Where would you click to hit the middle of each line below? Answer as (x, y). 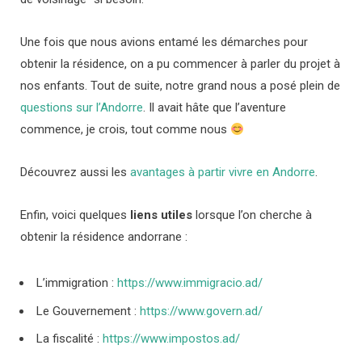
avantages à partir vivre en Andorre (223, 173)
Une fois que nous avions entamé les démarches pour (164, 42)
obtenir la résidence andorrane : (105, 237)
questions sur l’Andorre (82, 108)
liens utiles (161, 215)
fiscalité (73, 339)
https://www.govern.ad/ (201, 311)
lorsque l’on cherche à (252, 215)
